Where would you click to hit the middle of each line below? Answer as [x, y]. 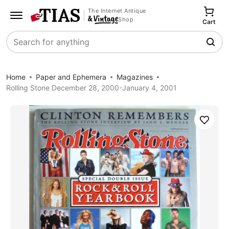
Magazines [135, 77]
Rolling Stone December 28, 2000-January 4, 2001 [91, 88]
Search [20, 47]
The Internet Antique [117, 10]
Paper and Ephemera [71, 77]
